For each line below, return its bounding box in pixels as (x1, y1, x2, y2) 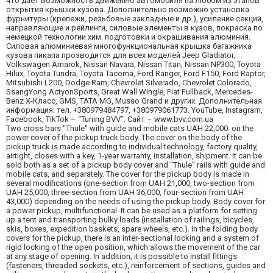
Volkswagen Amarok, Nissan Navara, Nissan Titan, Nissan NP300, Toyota (6, 59, 261, 69)
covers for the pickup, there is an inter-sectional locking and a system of (6, 233, 259, 243)
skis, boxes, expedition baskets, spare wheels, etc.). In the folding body (6, 224, 258, 233)
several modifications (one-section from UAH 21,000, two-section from (6, 178, 255, 188)
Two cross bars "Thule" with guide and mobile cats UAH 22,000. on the (6, 123, 253, 133)
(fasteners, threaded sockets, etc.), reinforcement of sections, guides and (6, 260, 266, 270)
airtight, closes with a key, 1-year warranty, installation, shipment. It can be (6, 151, 262, 160)
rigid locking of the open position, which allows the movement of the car (6, 242, 260, 252)
